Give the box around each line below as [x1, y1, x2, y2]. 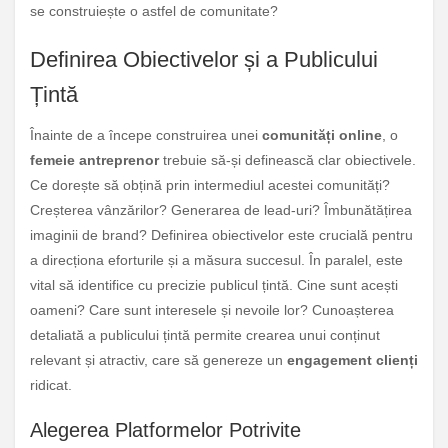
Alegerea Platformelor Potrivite [30, 418, 301, 441]
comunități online [262, 126, 382, 143]
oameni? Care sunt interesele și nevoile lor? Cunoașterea [30, 301, 394, 318]
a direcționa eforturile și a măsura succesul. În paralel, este [30, 251, 403, 268]
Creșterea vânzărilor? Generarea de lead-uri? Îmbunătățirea [30, 201, 412, 218]
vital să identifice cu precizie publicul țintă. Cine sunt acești [30, 276, 398, 293]
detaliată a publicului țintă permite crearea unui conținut [30, 326, 380, 343]
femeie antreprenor [30, 151, 159, 168]
